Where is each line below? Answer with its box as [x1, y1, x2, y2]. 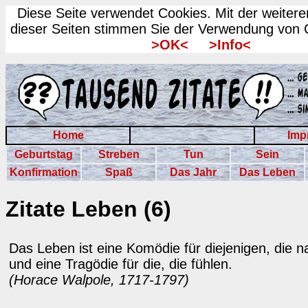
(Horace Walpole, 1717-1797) [9, 272, 189, 287]
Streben [98, 148, 140, 160]
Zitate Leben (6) [5, 197, 171, 222]
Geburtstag [14, 148, 73, 160]
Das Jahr [170, 166, 217, 178]
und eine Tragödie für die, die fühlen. [9, 256, 232, 272]
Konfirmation [10, 166, 78, 178]
